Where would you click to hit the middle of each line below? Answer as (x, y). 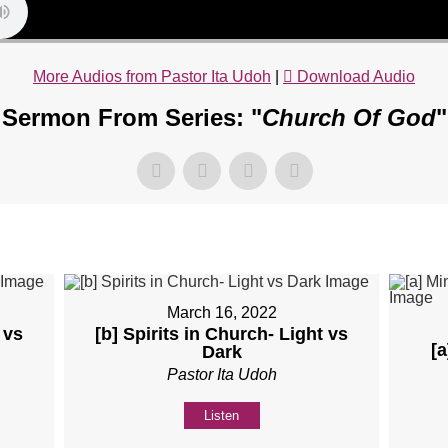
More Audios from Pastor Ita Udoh (152, 77)
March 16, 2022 (221, 313)
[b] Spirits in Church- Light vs (222, 334)
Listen (222, 416)
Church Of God (348, 118)
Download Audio (356, 77)
